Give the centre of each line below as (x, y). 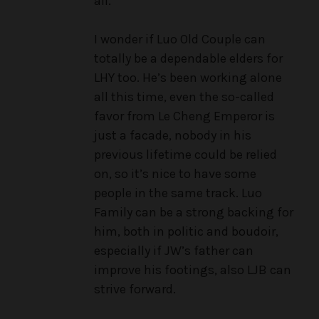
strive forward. (135, 289)
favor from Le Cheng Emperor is (184, 116)
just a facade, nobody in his (173, 136)
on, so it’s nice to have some (175, 174)
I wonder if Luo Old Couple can (180, 40)
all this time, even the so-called (184, 97)
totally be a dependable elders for (188, 59)
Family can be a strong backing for (194, 213)
